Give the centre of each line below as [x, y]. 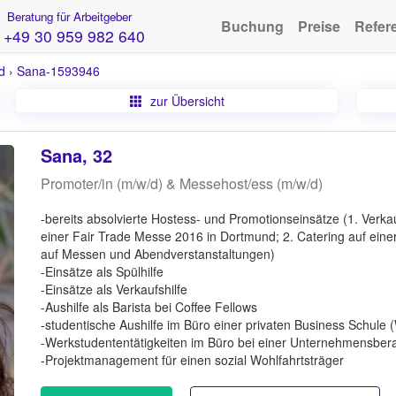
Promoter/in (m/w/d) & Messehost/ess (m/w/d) [181, 183]
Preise [319, 26]
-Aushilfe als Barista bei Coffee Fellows [148, 307]
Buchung [252, 26]
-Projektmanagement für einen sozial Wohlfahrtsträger [192, 360]
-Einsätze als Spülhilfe [102, 271]
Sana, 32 [76, 155]
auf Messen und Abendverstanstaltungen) [157, 254]
